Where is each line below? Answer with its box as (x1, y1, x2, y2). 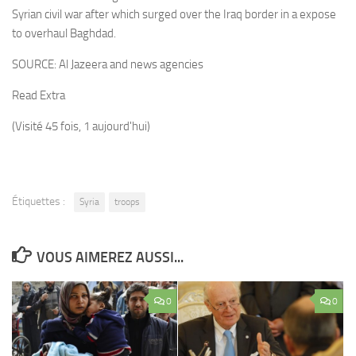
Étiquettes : (12, 195, 65, 208)
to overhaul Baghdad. (12, 26, 116, 41)
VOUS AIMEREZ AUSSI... (36, 249, 184, 266)
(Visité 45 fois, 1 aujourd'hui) (12, 119, 150, 133)
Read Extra (12, 88, 65, 103)
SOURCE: (12, 57, 59, 72)
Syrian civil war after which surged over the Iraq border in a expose (12, 7, 336, 21)
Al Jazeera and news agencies (59, 57, 203, 72)
